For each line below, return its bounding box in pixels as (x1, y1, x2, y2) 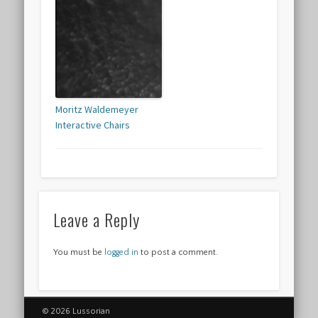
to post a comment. (138, 247, 218, 257)
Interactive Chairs (55, 119, 131, 132)
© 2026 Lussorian (41, 306, 110, 316)
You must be (53, 247, 104, 257)
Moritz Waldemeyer (55, 103, 139, 116)
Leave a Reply (53, 206, 140, 232)
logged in (104, 247, 138, 257)
